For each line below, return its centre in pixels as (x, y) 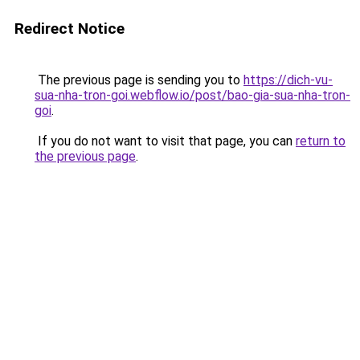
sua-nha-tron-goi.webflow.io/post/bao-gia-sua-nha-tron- (192, 95)
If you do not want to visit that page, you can (165, 141)
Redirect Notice (70, 29)
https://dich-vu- (288, 80)
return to (321, 141)
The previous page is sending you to (139, 80)
